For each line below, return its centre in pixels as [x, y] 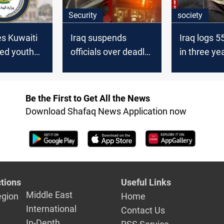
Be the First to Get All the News [87, 98]
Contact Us [143, 210]
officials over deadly [110, 51]
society [190, 15]
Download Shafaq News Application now [106, 111]
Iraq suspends [99, 37]
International [51, 208]
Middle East [49, 194]
